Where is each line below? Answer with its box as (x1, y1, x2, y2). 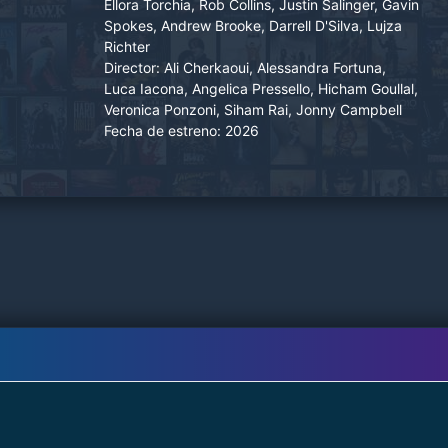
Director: (104, 58, 160, 76)
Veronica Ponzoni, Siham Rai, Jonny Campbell (104, 100, 402, 118)
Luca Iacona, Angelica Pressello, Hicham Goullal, (104, 79, 418, 97)
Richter (104, 37, 150, 55)
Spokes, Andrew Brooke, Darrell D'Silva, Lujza (104, 16, 402, 34)
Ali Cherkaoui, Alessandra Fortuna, (164, 58, 386, 76)
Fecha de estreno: (104, 121, 221, 139)
